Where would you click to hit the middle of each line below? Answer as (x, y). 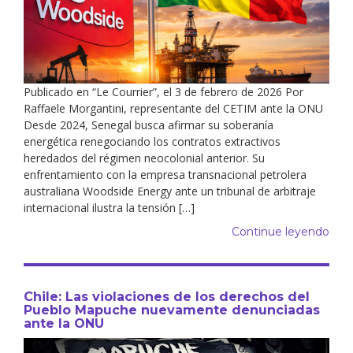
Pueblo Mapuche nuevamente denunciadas (172, 310)
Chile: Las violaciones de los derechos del (167, 296)
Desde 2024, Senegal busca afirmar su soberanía (149, 124)
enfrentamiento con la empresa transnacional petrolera (165, 174)
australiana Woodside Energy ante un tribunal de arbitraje (170, 191)
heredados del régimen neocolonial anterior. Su (144, 158)
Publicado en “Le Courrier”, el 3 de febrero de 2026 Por (163, 91)
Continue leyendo (281, 231)
